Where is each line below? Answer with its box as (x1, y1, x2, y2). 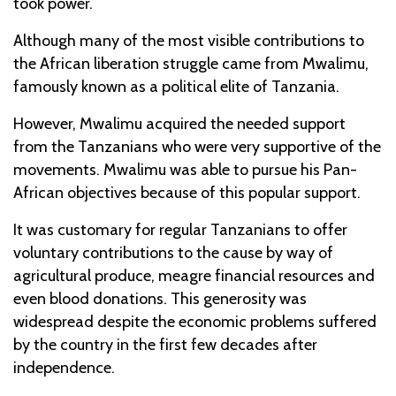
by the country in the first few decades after (13, 334, 317, 354)
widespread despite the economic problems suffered (13, 311, 377, 331)
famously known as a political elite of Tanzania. (13, 76, 339, 96)
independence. (13, 357, 115, 377)
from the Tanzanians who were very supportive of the (13, 136, 381, 156)
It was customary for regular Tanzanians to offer (13, 219, 347, 240)
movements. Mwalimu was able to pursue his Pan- (13, 159, 357, 179)
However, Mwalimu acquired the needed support (13, 113, 346, 133)
